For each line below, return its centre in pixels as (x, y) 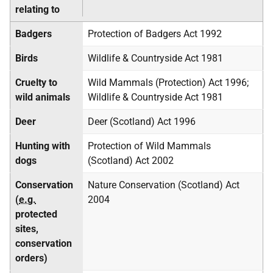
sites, (27, 229)
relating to (37, 9)
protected (36, 214)
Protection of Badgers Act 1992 (155, 34)
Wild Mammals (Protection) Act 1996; (168, 83)
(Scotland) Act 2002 (131, 161)
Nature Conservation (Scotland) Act (164, 185)
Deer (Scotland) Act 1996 (142, 122)
